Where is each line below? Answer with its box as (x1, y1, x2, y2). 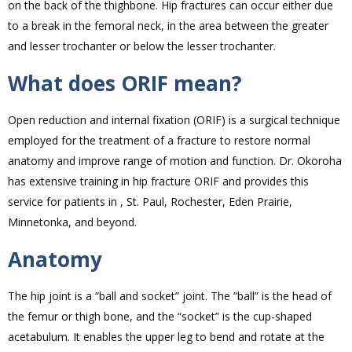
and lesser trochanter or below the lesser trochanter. (8, 38, 276, 54)
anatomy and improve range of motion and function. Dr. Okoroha (8, 153, 342, 169)
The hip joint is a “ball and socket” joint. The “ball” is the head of (8, 288, 332, 304)
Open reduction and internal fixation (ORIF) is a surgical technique (8, 112, 340, 128)
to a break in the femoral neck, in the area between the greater (8, 18, 328, 34)
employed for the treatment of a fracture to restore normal (8, 133, 310, 148)
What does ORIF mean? (8, 69, 242, 98)
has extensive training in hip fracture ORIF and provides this (8, 174, 309, 189)
